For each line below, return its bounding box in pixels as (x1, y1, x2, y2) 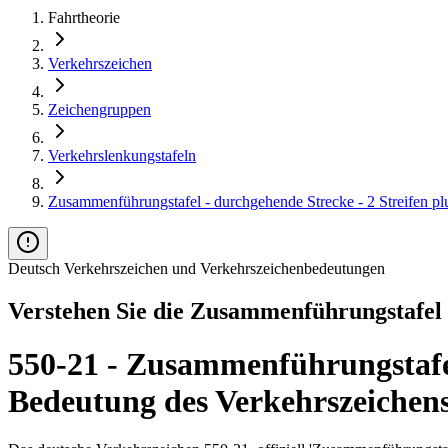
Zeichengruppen (48, 100, 151, 118)
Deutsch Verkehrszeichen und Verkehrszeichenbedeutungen (8, 259, 385, 277)
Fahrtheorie (48, 8, 120, 26)
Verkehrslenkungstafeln (48, 146, 196, 164)
